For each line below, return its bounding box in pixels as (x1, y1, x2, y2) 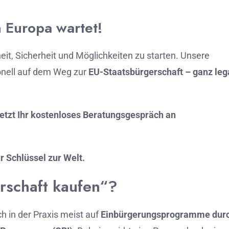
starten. (147, 50, 180, 61)
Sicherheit (15, 50, 58, 61)
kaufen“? (53, 175, 118, 197)
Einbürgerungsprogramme (101, 209, 212, 220)
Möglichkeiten (76, 50, 135, 61)
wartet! (56, 17, 102, 38)
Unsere (180, 50, 210, 61)
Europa (6, 17, 56, 38)
